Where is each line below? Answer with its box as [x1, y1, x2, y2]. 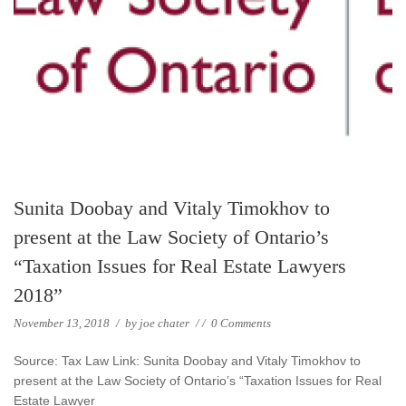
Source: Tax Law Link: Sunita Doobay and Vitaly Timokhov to [14, 353, 361, 369]
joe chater [140, 316, 189, 331]
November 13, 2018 [14, 316, 112, 331]
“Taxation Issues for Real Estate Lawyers [14, 255, 346, 278]
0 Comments [211, 316, 271, 331]
